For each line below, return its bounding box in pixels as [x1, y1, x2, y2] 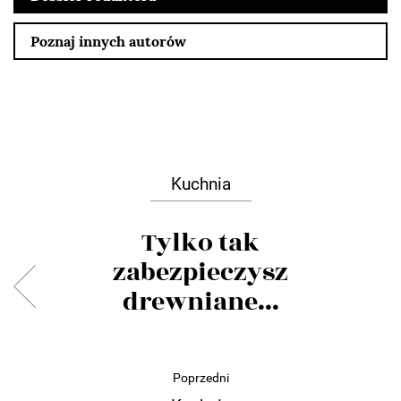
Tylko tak [141, 223, 260, 262]
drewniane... [122, 282, 279, 321]
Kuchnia [170, 173, 231, 194]
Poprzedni [172, 370, 229, 385]
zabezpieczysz [113, 252, 288, 292]
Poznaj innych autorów [30, 31, 186, 50]
